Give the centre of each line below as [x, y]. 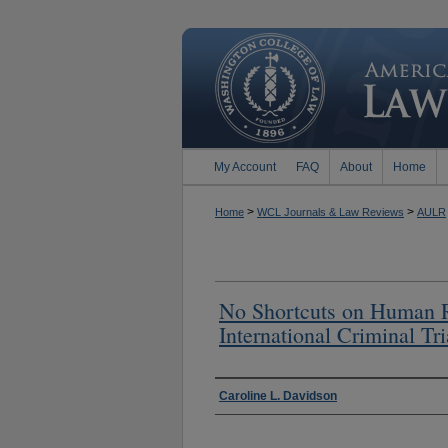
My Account [245, 167]
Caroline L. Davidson [278, 395]
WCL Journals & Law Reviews [330, 212]
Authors [247, 395]
